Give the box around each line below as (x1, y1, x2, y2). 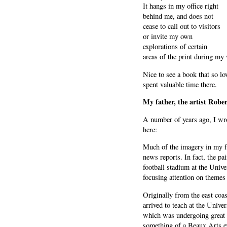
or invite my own (143, 31, 193, 42)
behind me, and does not (143, 11, 213, 21)
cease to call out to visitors (143, 21, 220, 31)
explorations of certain (143, 42, 207, 52)
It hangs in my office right (143, 1, 218, 11)
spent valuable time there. (143, 79, 217, 89)
